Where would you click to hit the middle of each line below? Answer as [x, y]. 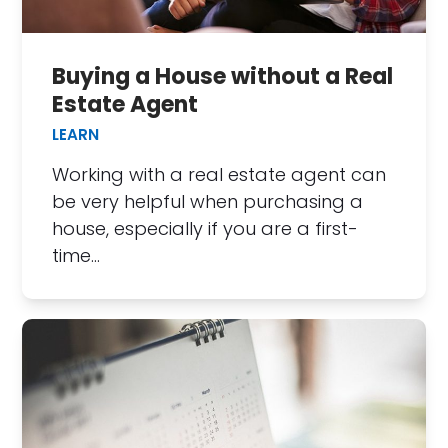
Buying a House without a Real [223, 77]
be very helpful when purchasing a [208, 202]
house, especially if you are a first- [205, 229]
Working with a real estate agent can [219, 175]
